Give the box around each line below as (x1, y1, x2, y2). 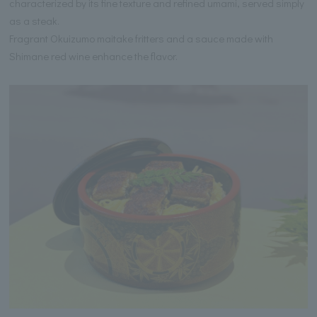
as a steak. (9, 13, 60, 28)
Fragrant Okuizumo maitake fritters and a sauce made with (9, 30, 274, 45)
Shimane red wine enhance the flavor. (9, 48, 178, 63)
